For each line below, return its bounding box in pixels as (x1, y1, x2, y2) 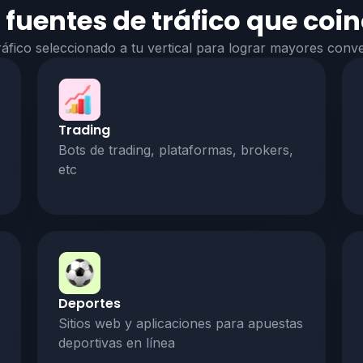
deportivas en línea (58, 334, 175, 351)
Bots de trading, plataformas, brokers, (58, 141, 293, 158)
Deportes (58, 293, 121, 313)
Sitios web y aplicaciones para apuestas (58, 314, 303, 331)
